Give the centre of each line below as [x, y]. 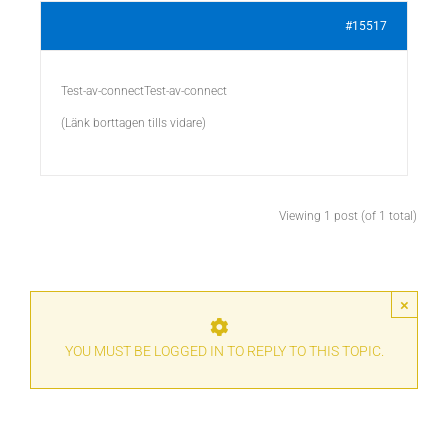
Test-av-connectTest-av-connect [144, 91]
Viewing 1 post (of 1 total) [348, 216]
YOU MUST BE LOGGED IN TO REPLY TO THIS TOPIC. [224, 351]
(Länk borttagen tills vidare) [133, 123]
